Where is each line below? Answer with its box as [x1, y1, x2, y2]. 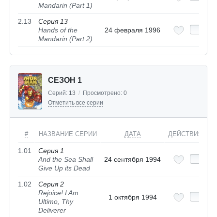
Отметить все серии [48, 99, 103, 107]
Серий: [48, 90, 69, 97]
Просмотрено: [83, 90, 124, 97]
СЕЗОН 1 [48, 76, 82, 85]
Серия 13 [38, 17, 68, 26]
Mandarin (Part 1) [38, 1, 93, 10]
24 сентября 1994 [104, 155, 161, 164]
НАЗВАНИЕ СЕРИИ [39, 130, 97, 138]
